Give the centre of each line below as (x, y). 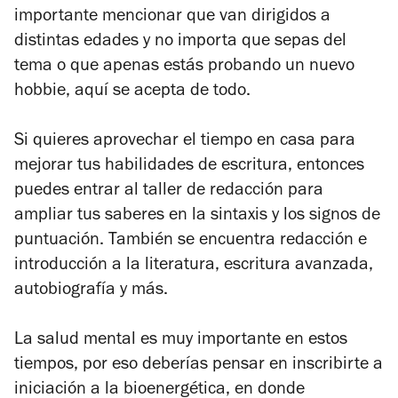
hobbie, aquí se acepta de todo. (135, 92)
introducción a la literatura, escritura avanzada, (194, 266)
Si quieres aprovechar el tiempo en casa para (185, 142)
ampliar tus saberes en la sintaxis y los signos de (197, 216)
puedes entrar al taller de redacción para (169, 191)
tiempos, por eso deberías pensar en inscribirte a (199, 366)
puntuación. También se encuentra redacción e (191, 241)
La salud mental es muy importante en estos (181, 341)
